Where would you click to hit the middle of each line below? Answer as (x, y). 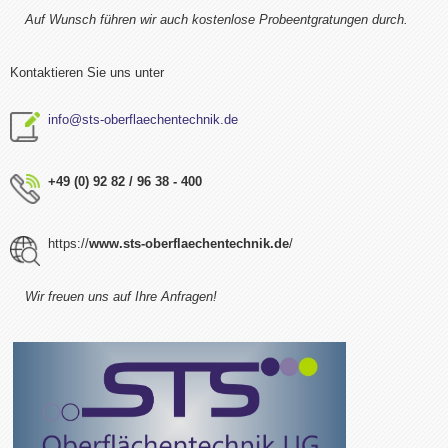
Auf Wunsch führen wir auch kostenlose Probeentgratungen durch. (218, 19)
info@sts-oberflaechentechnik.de (143, 119)
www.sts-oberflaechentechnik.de (189, 243)
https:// (64, 243)
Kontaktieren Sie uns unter (87, 72)
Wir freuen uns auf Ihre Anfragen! (121, 296)
